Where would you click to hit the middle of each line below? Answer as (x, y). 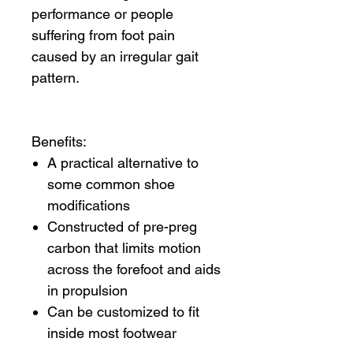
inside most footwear (112, 333)
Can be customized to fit (123, 312)
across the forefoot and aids (134, 269)
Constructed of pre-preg (122, 227)
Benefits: (59, 142)
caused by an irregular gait (115, 57)
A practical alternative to (123, 163)
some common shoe (111, 184)
